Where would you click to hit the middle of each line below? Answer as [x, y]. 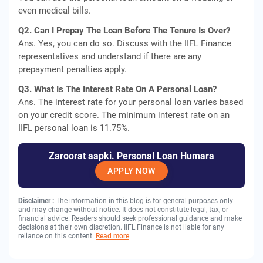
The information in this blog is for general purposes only [144, 201]
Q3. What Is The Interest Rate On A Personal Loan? [117, 89]
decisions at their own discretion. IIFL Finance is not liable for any [121, 227]
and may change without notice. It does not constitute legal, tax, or [123, 210]
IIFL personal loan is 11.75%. [74, 128]
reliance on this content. [57, 236]
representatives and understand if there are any [110, 56]
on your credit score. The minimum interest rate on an [124, 115]
